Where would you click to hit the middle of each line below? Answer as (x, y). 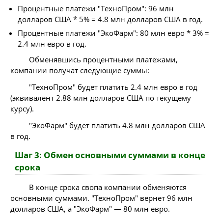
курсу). (22, 109)
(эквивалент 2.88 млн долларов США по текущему (101, 98)
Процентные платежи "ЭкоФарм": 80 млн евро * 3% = (113, 33)
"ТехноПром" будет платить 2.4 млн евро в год (113, 87)
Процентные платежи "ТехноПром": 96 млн (96, 8)
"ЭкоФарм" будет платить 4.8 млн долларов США (117, 125)
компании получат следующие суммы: (80, 70)
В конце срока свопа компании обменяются (108, 187)
